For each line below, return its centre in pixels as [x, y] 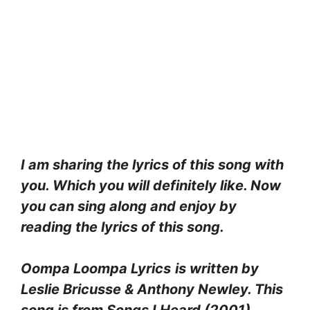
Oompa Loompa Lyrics [96, 268]
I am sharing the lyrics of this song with [152, 164]
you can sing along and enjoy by [129, 206]
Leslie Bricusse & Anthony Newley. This [152, 289]
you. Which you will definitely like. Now [151, 185]
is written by [217, 268]
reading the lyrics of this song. [122, 227]
